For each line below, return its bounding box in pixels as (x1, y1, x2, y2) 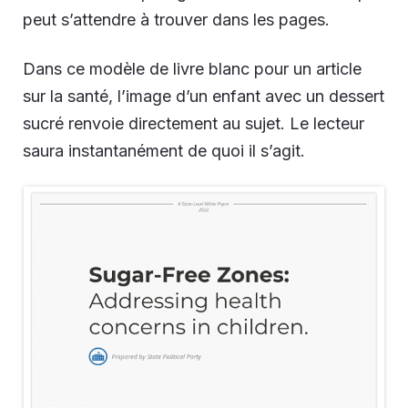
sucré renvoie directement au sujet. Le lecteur (23, 114, 364, 134)
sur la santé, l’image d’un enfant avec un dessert (23, 87, 384, 107)
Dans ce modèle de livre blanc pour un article (23, 59, 362, 79)
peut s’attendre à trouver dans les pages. (23, 10, 330, 30)
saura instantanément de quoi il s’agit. (23, 141, 305, 161)
